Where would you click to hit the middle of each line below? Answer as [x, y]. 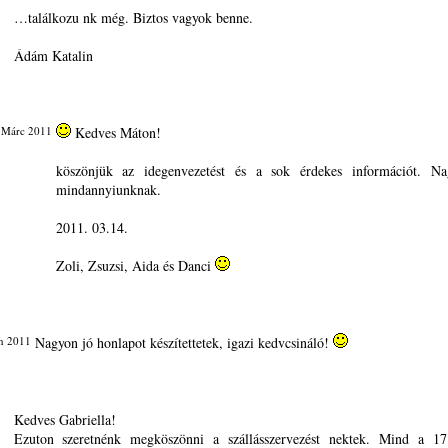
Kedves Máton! [115, 132]
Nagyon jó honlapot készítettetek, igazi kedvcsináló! [183, 342]
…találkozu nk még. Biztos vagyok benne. [133, 17]
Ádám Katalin [53, 55]
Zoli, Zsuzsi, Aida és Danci [135, 265]
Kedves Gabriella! [64, 419]
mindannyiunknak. [108, 189]
